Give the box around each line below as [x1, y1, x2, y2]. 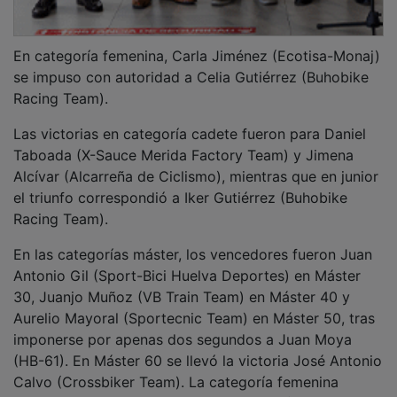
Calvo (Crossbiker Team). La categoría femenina [13, 360, 339, 378]
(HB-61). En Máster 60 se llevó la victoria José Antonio [13, 339, 382, 357]
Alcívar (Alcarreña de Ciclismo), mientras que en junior [13, 154, 378, 173]
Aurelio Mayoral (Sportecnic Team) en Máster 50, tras [13, 296, 375, 315]
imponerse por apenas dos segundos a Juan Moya [13, 317, 352, 336]
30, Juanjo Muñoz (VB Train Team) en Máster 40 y [13, 275, 350, 293]
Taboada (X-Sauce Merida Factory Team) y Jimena [13, 133, 354, 152]
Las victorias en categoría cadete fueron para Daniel [13, 112, 366, 130]
